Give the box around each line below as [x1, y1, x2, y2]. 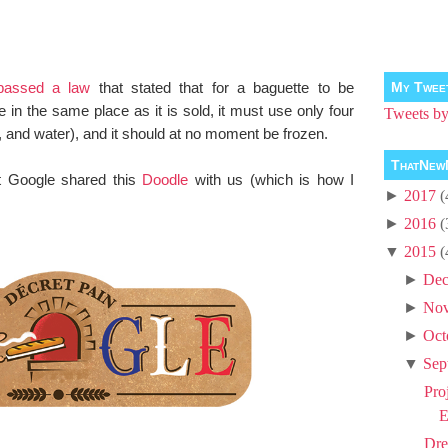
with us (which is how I [188, 171, 355, 189]
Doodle [142, 171, 189, 189]
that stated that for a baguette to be [90, 79, 355, 97]
